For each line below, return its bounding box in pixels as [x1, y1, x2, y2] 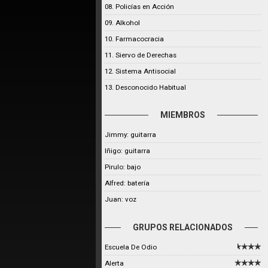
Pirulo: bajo [105, 163, 141, 171]
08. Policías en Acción [105, 2, 174, 11]
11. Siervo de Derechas [105, 51, 176, 59]
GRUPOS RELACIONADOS [133, 223, 233, 232]
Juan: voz [105, 195, 136, 203]
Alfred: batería [105, 179, 150, 187]
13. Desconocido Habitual [105, 83, 186, 92]
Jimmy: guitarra [105, 130, 156, 139]
